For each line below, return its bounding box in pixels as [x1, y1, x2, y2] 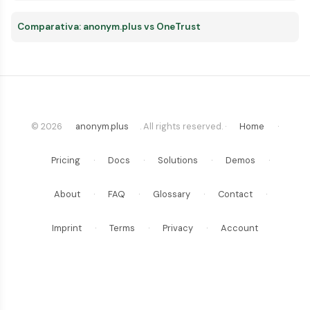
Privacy [163, 221, 193, 234]
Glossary [153, 188, 190, 200]
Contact [218, 188, 253, 200]
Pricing [51, 154, 80, 166]
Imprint [52, 221, 82, 234]
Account [221, 221, 258, 234]
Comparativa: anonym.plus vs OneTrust [17, 20, 201, 33]
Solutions [158, 154, 198, 166]
